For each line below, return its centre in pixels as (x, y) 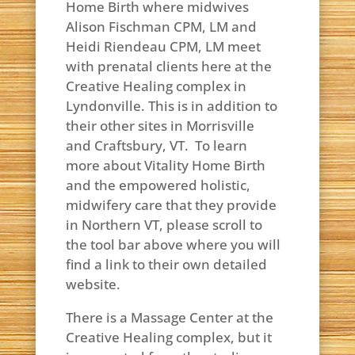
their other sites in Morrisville (160, 126)
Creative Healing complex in (156, 86)
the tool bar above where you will (173, 244)
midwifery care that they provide (171, 205)
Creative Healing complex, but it (168, 337)
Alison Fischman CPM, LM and (161, 27)
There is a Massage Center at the (169, 317)
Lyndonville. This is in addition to (171, 106)
